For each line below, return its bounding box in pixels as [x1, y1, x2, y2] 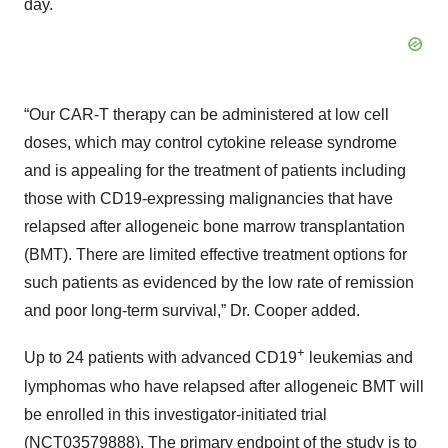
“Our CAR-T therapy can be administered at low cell [24, 106, 389, 124]
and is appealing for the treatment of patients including [24, 162, 406, 180]
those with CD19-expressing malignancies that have [24, 190, 393, 208]
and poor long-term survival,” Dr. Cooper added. [24, 302, 360, 320]
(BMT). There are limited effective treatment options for [24, 246, 407, 264]
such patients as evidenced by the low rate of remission [24, 274, 414, 292]
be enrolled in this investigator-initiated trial [24, 405, 327, 423]
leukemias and [305, 349, 413, 367]
